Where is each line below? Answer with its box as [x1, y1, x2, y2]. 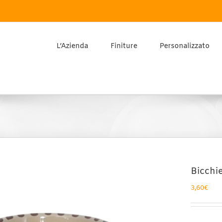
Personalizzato [160, 42, 210, 51]
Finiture [111, 42, 137, 51]
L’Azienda [56, 42, 88, 51]
